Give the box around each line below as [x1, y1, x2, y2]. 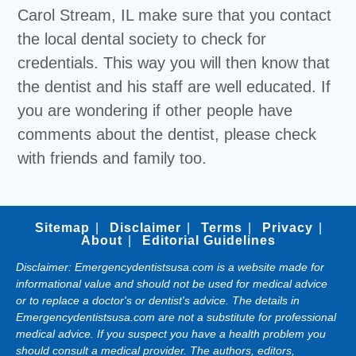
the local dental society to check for [17, 30, 267, 48]
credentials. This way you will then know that [17, 54, 331, 72]
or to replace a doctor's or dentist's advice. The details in [16, 294, 300, 307]
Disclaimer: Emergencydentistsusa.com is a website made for [16, 261, 324, 273]
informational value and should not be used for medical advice [16, 277, 327, 290]
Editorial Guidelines [141, 234, 276, 247]
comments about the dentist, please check [17, 126, 317, 143]
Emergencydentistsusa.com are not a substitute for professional [16, 311, 336, 323]
